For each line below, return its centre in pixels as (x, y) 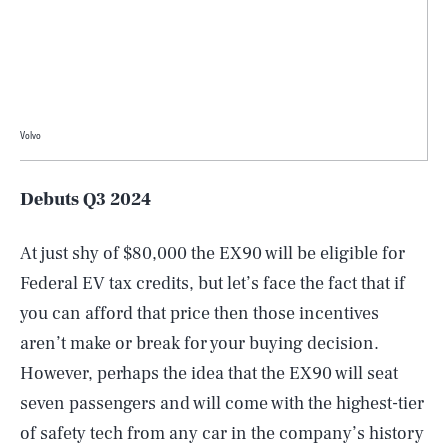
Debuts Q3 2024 (85, 199)
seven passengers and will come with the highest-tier (222, 403)
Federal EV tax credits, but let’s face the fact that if (212, 283)
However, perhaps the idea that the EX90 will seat (209, 373)
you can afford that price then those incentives (199, 313)
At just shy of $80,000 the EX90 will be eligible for (212, 253)
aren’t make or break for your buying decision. (199, 343)
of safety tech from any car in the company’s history (222, 433)
